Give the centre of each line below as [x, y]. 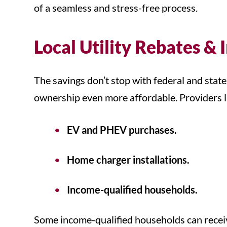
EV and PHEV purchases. [122, 130]
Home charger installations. [128, 160]
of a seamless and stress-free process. [117, 8]
